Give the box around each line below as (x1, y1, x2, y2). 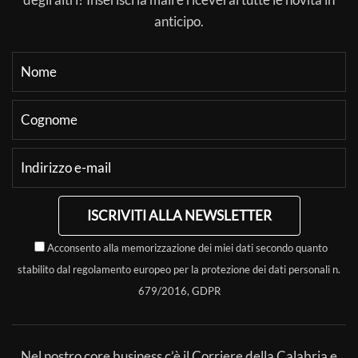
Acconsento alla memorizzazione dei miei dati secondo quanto (46, 241, 328, 254)
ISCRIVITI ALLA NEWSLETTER (86, 206, 272, 224)
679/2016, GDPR (137, 284, 221, 297)
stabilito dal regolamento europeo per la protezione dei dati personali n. (18, 262, 340, 276)
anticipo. (154, 12, 204, 30)
